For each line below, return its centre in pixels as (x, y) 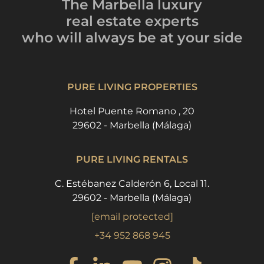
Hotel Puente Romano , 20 (132, 111)
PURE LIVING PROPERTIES (132, 87)
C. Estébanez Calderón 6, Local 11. (132, 183)
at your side (201, 37)
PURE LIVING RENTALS (132, 159)
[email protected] (132, 216)
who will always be (89, 37)
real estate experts (132, 21)
